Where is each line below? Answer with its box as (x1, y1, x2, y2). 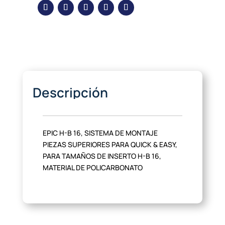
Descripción (32, 83, 108, 101)
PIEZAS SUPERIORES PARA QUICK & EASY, (42, 140, 177, 149)
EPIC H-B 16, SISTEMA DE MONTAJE (42, 128, 158, 138)
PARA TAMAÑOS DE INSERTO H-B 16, (42, 151, 161, 161)
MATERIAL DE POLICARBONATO (42, 163, 143, 172)
